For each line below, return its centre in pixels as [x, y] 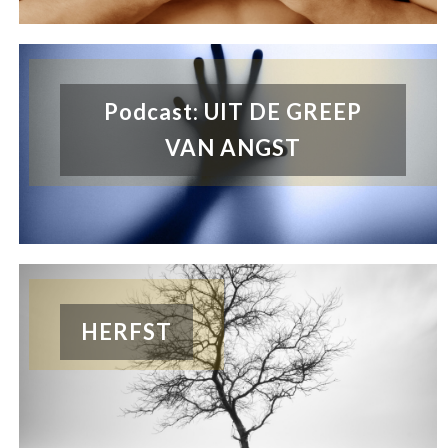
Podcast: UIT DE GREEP [233, 112]
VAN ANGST [233, 148]
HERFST [127, 332]
